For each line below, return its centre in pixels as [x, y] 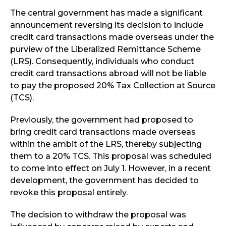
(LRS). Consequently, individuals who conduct [102, 61]
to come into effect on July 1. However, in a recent [110, 168]
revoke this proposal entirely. [69, 192]
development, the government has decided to [104, 180]
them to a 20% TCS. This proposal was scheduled [111, 156]
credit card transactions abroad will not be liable [108, 73]
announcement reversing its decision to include [107, 25]
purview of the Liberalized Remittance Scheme [105, 49]
